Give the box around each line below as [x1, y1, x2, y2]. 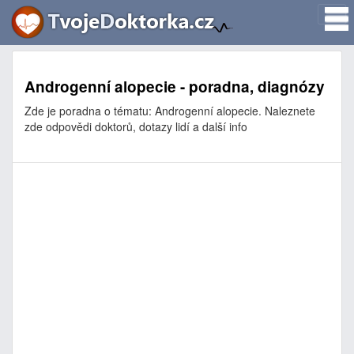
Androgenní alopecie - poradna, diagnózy [24, 76, 325, 97]
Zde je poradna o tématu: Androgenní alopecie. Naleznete [24, 103, 315, 119]
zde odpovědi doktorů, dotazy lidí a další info [24, 119, 247, 134]
